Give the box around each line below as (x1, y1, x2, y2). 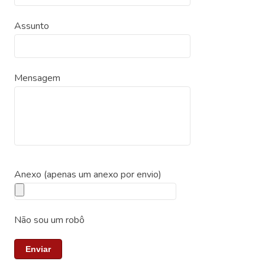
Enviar (25, 244, 51, 254)
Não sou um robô (14, 214, 85, 227)
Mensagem (14, 72, 61, 85)
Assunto (14, 20, 50, 33)
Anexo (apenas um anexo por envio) (14, 168, 162, 181)
